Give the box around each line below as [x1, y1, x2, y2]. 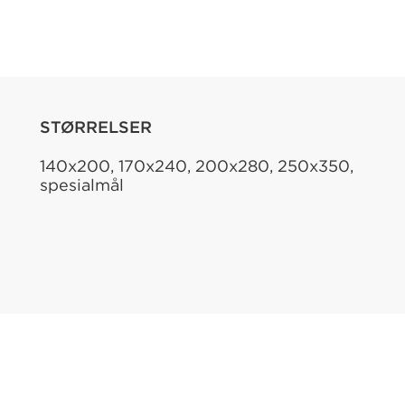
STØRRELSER [40, 117, 152, 137]
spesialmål [40, 174, 124, 195]
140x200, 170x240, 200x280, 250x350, [40, 155, 353, 176]
